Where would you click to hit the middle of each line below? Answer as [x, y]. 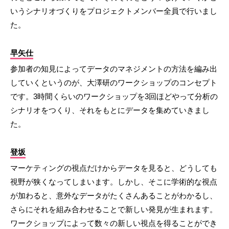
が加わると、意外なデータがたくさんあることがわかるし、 [114, 195]
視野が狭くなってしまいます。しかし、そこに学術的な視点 [114, 181]
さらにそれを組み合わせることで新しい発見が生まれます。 [114, 209]
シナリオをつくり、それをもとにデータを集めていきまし [110, 110]
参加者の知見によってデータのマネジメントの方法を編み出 [114, 68]
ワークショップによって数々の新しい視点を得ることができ [114, 223]
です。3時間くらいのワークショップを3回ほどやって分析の [114, 96]
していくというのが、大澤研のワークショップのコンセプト [114, 82]
